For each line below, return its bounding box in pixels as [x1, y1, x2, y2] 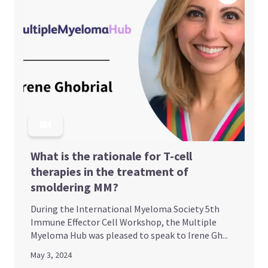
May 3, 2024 [31, 249, 72, 260]
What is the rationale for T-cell [31, 148, 193, 163]
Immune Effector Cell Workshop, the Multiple [31, 215, 217, 228]
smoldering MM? [31, 179, 119, 194]
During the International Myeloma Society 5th [31, 202, 220, 215]
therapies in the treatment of [31, 163, 189, 179]
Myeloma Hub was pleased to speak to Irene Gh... [31, 229, 229, 241]
